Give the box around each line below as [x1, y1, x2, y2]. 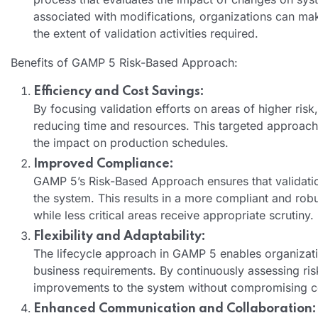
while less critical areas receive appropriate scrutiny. [33, 207, 314, 222]
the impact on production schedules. [33, 135, 229, 150]
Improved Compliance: [33, 157, 174, 170]
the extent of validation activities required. [33, 26, 258, 40]
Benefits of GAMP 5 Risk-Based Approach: [11, 55, 238, 70]
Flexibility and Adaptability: [33, 229, 206, 243]
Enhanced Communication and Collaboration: [33, 302, 317, 315]
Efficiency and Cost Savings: [33, 84, 204, 98]
